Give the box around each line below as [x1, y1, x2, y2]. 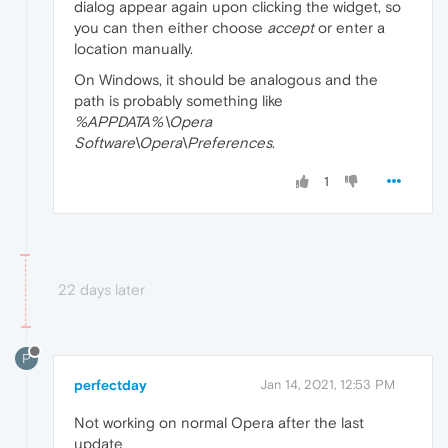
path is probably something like [74, 91, 283, 109]
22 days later [58, 280, 145, 298]
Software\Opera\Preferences [74, 133, 272, 151]
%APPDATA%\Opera [74, 112, 212, 130]
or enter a [314, 18, 385, 36]
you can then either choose [74, 18, 267, 36]
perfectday [74, 376, 147, 393]
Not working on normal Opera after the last [74, 413, 364, 431]
